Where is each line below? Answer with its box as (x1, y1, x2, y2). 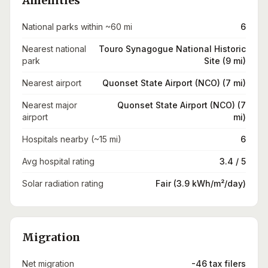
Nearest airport (22, 78, 81, 88)
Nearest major (22, 100, 77, 110)
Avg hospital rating (22, 156, 95, 166)
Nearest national (22, 44, 86, 54)
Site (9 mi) (204, 56, 246, 66)
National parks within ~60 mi (22, 22, 132, 32)
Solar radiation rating (22, 178, 103, 188)
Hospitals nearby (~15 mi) (22, 134, 121, 144)
